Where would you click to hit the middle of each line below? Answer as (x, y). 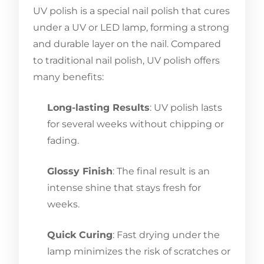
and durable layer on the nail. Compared (127, 44)
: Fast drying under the (166, 235)
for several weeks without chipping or (136, 124)
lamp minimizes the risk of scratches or (139, 251)
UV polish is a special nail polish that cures (131, 11)
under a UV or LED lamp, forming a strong (131, 27)
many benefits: (68, 77)
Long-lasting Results (98, 107)
